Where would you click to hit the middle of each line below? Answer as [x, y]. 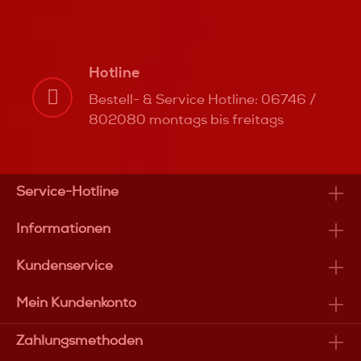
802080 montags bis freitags [186, 120]
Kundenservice [64, 266]
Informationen [63, 228]
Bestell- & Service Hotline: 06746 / [202, 100]
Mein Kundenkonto [76, 303]
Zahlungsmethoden [79, 340]
